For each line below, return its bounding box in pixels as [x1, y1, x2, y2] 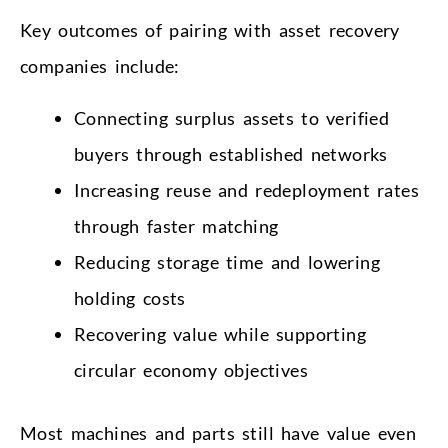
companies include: [20, 54, 180, 77]
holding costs [74, 286, 186, 309]
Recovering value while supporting [74, 322, 366, 345]
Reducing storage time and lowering [74, 250, 380, 273]
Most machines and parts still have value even [20, 421, 417, 444]
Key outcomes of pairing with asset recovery [20, 18, 400, 41]
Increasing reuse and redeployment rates [74, 178, 419, 201]
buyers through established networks [74, 142, 388, 165]
